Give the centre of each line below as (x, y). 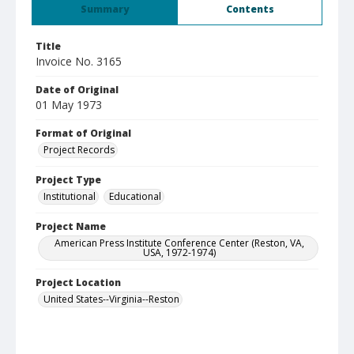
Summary (105, 9)
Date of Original (77, 90)
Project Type (68, 180)
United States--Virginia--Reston (111, 299)
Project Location (78, 282)
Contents (250, 9)
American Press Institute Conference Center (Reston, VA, (179, 243)
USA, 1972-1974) (179, 252)
